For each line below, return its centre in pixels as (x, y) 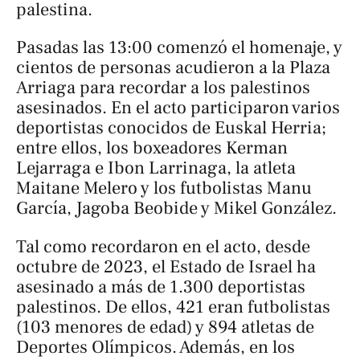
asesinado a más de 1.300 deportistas (161, 286)
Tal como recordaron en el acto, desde (163, 246)
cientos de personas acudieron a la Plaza (173, 68)
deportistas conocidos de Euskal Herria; (171, 128)
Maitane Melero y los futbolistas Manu (164, 188)
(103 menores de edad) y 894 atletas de (165, 327)
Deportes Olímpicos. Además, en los (155, 347)
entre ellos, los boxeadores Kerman (152, 148)
